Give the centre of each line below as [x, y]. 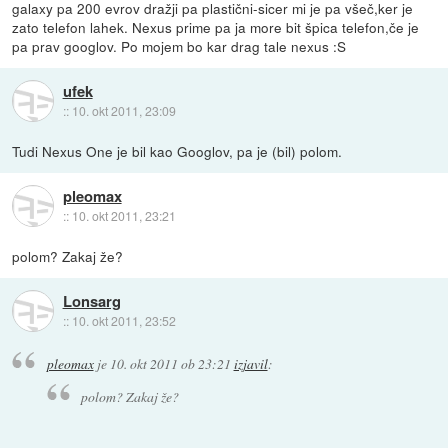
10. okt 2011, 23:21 [123, 216]
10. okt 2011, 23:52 [123, 321]
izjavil [250, 364]
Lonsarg [91, 301]
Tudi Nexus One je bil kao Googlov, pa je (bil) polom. [177, 150]
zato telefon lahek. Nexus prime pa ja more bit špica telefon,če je [216, 26]
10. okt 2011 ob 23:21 [170, 364]
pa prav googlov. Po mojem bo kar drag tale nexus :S [179, 45]
